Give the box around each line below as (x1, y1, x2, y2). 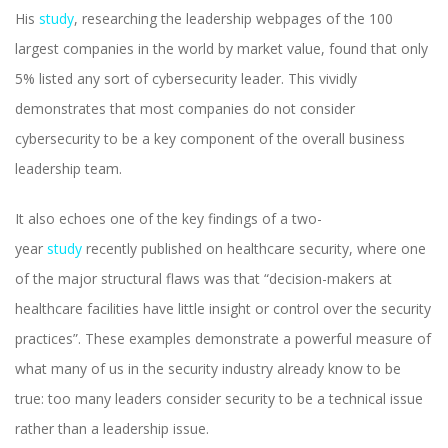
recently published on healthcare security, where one (82, 239, 426, 259)
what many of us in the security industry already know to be (15, 359, 401, 379)
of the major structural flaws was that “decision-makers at (15, 269, 392, 289)
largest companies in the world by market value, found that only (15, 39, 428, 59)
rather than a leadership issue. (15, 419, 209, 439)
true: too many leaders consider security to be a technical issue (15, 389, 423, 409)
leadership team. (15, 159, 122, 179)
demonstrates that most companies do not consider (15, 99, 355, 119)
